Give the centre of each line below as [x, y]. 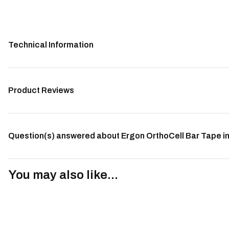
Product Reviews [41, 90]
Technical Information [51, 45]
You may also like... [63, 175]
